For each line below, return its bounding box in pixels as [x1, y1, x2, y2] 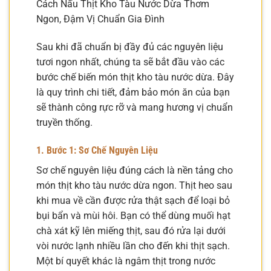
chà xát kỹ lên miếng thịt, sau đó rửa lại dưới [36, 224, 226, 237]
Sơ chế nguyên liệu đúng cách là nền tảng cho [36, 164, 233, 176]
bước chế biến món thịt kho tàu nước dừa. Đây [36, 71, 234, 83]
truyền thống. [36, 116, 93, 128]
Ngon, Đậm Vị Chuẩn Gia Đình [36, 13, 165, 25]
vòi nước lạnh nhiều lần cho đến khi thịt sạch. [36, 240, 230, 252]
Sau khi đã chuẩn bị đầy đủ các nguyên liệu [36, 41, 223, 53]
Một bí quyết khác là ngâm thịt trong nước [36, 255, 215, 267]
